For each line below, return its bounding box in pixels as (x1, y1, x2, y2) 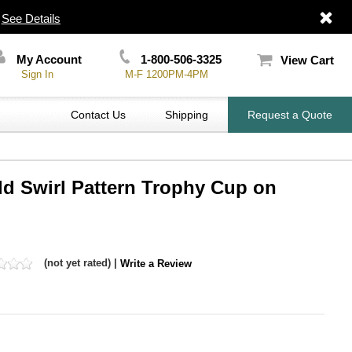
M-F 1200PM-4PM (124, 68, 208, 80)
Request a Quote (247, 108, 332, 121)
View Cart (280, 53, 334, 67)
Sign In (21, 68, 54, 80)
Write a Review (120, 257, 192, 269)
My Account (13, 53, 82, 66)
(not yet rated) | (41, 257, 120, 269)
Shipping (165, 108, 208, 121)
